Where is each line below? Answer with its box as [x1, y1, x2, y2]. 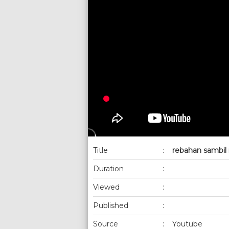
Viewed [93, 182, 120, 192]
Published [93, 200, 128, 210]
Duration [93, 164, 124, 173]
